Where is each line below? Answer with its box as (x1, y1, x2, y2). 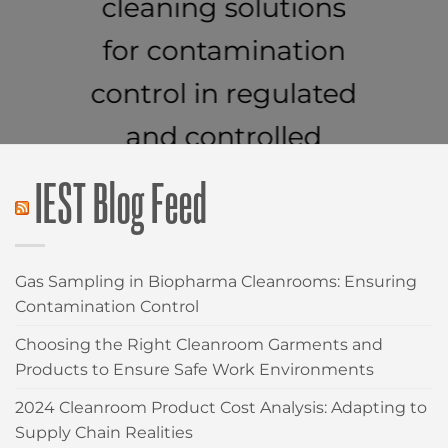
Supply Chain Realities (15, 422, 193, 442)
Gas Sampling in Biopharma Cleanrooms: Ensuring (15, 271, 417, 291)
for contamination (102, 33, 346, 67)
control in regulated (90, 76, 357, 110)
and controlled (125, 119, 322, 153)
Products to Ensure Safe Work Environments (15, 359, 374, 379)
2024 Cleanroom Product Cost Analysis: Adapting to (15, 397, 427, 417)
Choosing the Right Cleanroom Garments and (15, 334, 383, 354)
